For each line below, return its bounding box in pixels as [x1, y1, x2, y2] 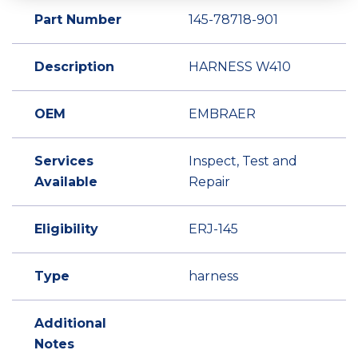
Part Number [34, 12, 121, 27]
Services [34, 153, 93, 169]
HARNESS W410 [189, 59, 291, 74]
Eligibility [34, 221, 98, 237]
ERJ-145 [189, 221, 238, 237]
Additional [34, 316, 106, 331]
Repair [189, 174, 230, 189]
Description [34, 59, 114, 74]
